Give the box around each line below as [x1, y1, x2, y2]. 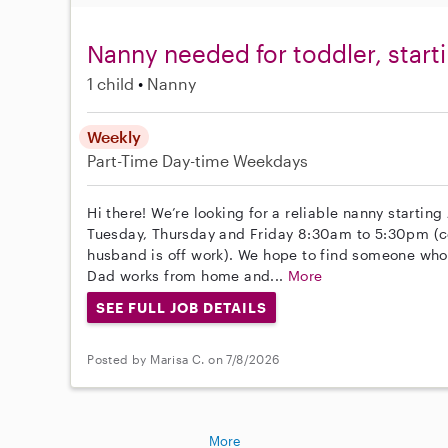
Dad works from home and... [87, 266, 289, 284]
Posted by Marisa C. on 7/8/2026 [87, 351, 280, 366]
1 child [87, 73, 135, 93]
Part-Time [87, 150, 163, 170]
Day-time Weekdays [162, 150, 309, 170]
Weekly [87, 126, 142, 146]
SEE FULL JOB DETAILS [96, 298, 267, 316]
